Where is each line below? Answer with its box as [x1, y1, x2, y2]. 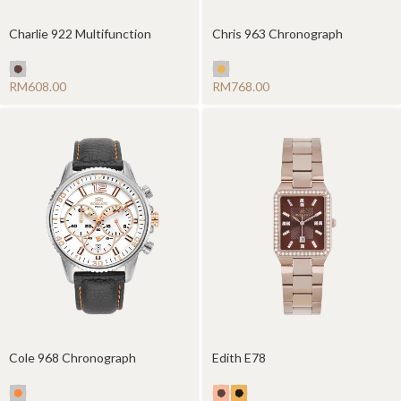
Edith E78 [212, 349, 266, 365]
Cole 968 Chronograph [9, 349, 137, 365]
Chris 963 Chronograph [212, 25, 343, 41]
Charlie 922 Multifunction [9, 25, 152, 41]
